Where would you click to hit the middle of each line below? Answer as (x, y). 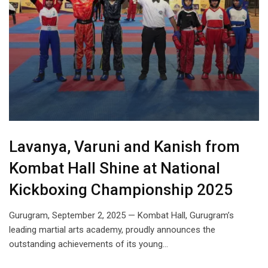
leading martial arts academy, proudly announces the (112, 230)
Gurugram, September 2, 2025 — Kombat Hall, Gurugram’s (121, 216)
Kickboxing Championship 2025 (121, 190)
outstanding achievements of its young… (89, 244)
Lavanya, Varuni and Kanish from (124, 147)
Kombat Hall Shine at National (115, 168)
